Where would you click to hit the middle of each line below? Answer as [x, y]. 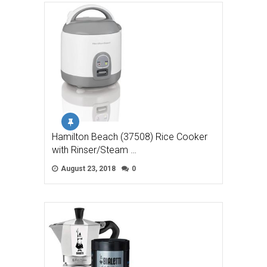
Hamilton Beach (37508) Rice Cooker [130, 136]
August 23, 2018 [87, 168]
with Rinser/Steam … [94, 150]
